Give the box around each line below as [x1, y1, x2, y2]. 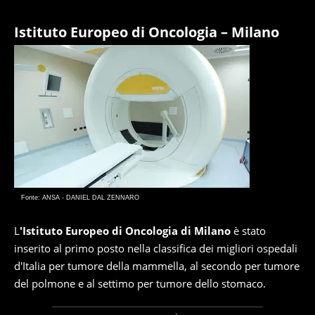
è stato [231, 224, 266, 238]
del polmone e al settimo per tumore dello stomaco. [14, 276, 266, 290]
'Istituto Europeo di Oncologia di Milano [20, 224, 231, 238]
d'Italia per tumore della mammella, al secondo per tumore [14, 259, 300, 273]
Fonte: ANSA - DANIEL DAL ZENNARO [21, 194, 139, 201]
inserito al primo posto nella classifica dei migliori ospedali [14, 241, 297, 255]
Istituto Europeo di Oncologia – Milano [14, 22, 279, 41]
